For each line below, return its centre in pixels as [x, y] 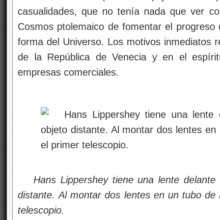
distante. [36, 195]
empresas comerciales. [68, 72]
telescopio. [41, 210]
